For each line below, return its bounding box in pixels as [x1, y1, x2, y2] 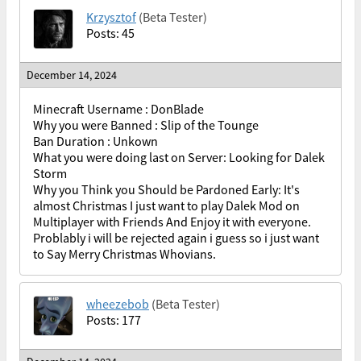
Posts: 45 [86, 25, 135, 41]
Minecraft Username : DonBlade [33, 101, 204, 117]
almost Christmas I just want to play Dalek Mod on [33, 197, 300, 214]
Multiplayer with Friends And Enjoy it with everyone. [33, 214, 311, 230]
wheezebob [86, 296, 149, 312]
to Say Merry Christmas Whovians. [33, 246, 216, 262]
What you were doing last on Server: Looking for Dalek [33, 149, 325, 165]
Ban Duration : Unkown [33, 133, 158, 149]
